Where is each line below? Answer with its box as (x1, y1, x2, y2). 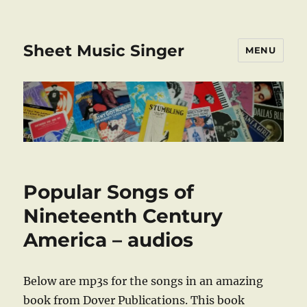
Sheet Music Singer (23, 40, 185, 60)
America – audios (23, 228, 194, 252)
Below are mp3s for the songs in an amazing (23, 274, 264, 288)
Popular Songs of (23, 180, 195, 204)
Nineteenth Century (23, 204, 223, 228)
